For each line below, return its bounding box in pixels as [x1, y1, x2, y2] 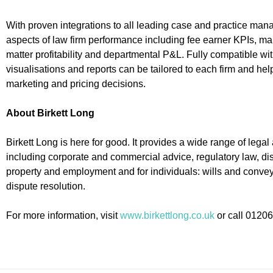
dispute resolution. [6, 181, 85, 192]
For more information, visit [6, 210, 120, 221]
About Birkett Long [6, 108, 94, 119]
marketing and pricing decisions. [6, 79, 146, 90]
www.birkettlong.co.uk [120, 210, 214, 221]
